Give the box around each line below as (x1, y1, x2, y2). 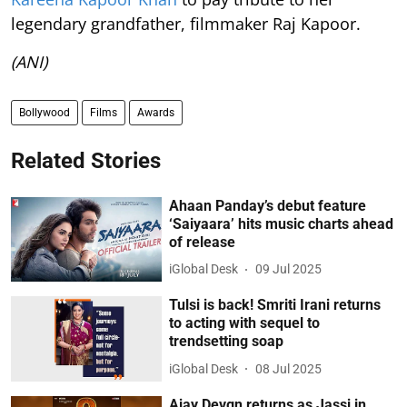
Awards (137, 105, 174, 119)
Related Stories (11, 147, 161, 174)
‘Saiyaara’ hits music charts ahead (169, 214, 394, 233)
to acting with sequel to (169, 314, 321, 333)
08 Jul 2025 (255, 361, 323, 376)
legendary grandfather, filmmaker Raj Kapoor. (11, 12, 361, 35)
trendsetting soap (169, 333, 284, 351)
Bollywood (19, 105, 70, 119)
